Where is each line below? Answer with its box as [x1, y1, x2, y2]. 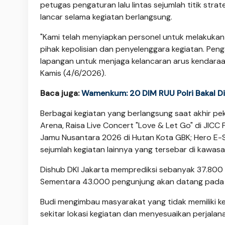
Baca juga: [40, 87, 81, 98]
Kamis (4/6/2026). [40, 67, 106, 78]
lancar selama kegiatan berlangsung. [40, 11, 172, 22]
